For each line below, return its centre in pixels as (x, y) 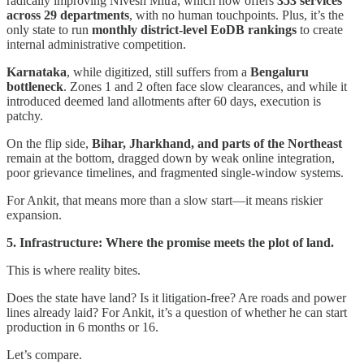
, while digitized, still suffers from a (158, 71)
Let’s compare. (44, 354)
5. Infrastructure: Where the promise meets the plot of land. (170, 242)
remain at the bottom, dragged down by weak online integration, (171, 158)
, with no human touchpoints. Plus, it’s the (236, 15)
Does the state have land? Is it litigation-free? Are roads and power (176, 297)
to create (320, 29)
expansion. (34, 214)
